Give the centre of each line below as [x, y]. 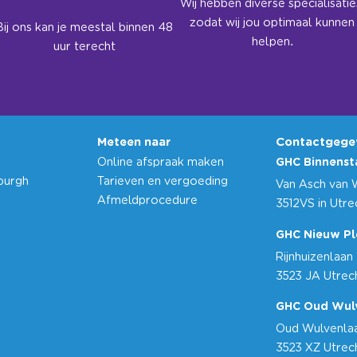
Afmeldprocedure [147, 201]
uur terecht [85, 47]
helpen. [272, 43]
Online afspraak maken [161, 163]
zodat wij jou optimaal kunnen [273, 24]
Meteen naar [134, 146]
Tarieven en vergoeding [163, 182]
